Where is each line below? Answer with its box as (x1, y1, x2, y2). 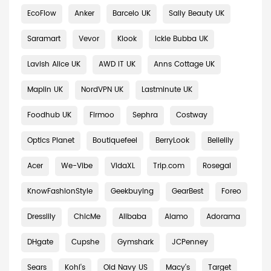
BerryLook (155, 135, 189, 146)
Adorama (206, 211, 240, 223)
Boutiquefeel (93, 135, 137, 146)
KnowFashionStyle (27, 186, 93, 197)
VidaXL (111, 160, 135, 172)
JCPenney (172, 237, 208, 248)
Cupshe (71, 237, 99, 248)
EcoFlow (27, 8, 56, 19)
